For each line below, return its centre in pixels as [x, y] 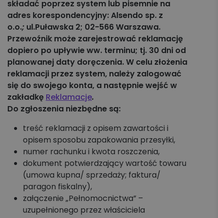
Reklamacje [69, 97]
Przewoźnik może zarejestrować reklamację [95, 39]
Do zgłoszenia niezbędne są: [64, 109]
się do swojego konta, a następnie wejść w [92, 85]
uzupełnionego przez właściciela [84, 210]
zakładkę [27, 97]
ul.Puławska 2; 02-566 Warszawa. [93, 27]
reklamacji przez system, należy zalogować [94, 74]
